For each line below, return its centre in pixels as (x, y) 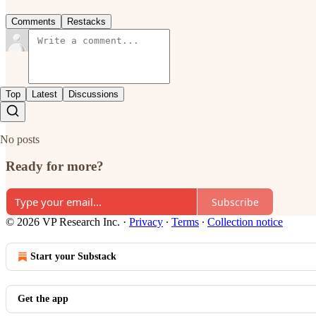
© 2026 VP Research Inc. (63, 222)
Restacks (86, 21)
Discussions (93, 94)
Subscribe (235, 202)
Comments (34, 21)
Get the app (43, 299)
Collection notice (245, 222)
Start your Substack (73, 257)
